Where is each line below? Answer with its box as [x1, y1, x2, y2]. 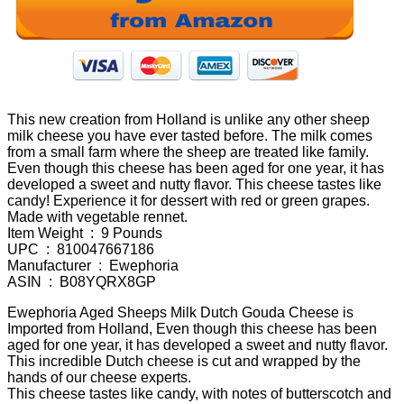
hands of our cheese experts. [7, 369, 191, 385]
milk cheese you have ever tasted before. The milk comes [7, 127, 372, 143]
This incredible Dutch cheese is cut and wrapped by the [7, 353, 361, 369]
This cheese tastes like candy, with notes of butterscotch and [7, 385, 391, 401]
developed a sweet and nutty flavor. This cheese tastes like [7, 176, 381, 192]
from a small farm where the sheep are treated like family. [7, 143, 369, 160]
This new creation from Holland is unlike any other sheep [7, 111, 370, 127]
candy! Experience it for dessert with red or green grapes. [7, 192, 370, 208]
